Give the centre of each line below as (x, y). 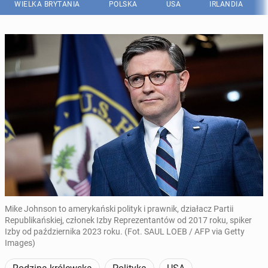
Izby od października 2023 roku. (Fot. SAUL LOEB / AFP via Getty (125, 232)
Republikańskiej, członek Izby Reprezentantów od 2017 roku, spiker (128, 220)
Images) (20, 243)
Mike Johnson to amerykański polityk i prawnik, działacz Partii (119, 209)
